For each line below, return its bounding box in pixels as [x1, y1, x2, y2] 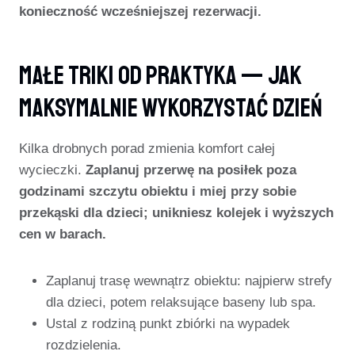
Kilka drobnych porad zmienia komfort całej [19, 141, 275, 156]
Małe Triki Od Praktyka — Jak [19, 60, 302, 92]
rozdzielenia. [46, 338, 121, 353]
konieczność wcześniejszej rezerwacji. [19, 4, 261, 19]
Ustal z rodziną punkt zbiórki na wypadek [46, 316, 290, 331]
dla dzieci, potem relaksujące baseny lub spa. [46, 295, 316, 310]
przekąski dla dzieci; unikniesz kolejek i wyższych [19, 205, 334, 220]
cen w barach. [19, 227, 106, 242]
